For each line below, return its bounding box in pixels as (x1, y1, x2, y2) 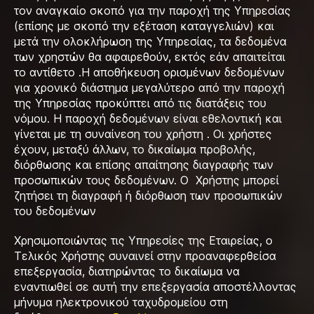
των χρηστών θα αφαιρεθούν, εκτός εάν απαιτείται (14, 50, 285, 64)
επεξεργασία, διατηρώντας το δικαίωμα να (14, 264, 240, 278)
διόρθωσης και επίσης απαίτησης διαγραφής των (14, 158, 273, 172)
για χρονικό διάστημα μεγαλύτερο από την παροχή (14, 81, 285, 95)
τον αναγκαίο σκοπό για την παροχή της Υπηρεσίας (14, 4, 291, 18)
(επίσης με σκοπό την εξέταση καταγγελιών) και (14, 19, 274, 33)
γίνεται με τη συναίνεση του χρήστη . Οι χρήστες (14, 127, 272, 141)
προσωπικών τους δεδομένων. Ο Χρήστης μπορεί (14, 173, 279, 187)
